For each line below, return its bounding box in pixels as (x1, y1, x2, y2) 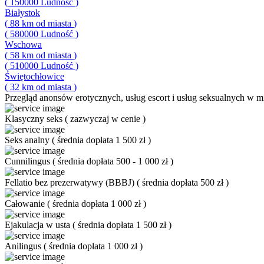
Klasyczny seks (5, 114, 65, 124)
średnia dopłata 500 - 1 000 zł (58, 156, 170, 166)
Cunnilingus (5, 156, 52, 166)
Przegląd (5, 93, 37, 103)
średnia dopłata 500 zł (142, 177, 226, 187)
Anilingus (5, 241, 44, 251)
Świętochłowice (5, 71, 64, 81)
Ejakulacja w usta (5, 220, 72, 230)
